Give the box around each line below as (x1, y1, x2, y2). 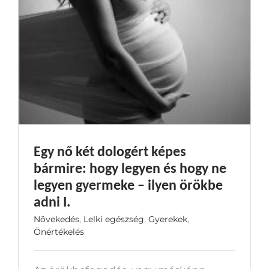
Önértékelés (34, 226, 84, 237)
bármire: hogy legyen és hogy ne (34, 159, 226, 177)
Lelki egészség (83, 213, 144, 225)
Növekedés (34, 213, 79, 225)
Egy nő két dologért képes (34, 142, 186, 160)
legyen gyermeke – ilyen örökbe (34, 175, 223, 193)
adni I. (34, 192, 70, 210)
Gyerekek (148, 213, 187, 225)
